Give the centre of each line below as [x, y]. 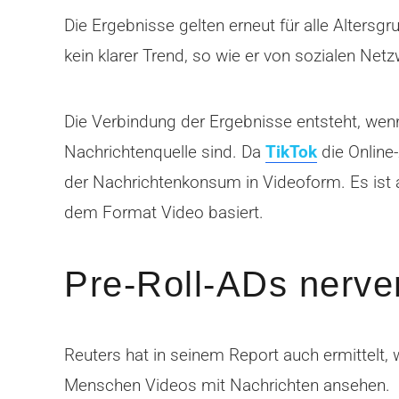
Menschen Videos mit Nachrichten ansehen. [227, 386]
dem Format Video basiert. [164, 213]
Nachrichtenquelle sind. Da [165, 152]
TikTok [291, 152]
